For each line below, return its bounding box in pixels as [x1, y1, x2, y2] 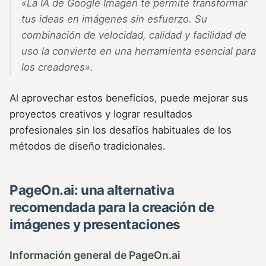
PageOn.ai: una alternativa [9, 181, 175, 198]
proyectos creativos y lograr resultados [9, 107, 192, 120]
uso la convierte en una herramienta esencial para [21, 45, 256, 57]
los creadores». [21, 61, 93, 73]
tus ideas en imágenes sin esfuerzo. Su [21, 12, 207, 25]
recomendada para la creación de [9, 198, 214, 215]
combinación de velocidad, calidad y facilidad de [21, 28, 246, 41]
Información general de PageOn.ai [9, 249, 180, 262]
